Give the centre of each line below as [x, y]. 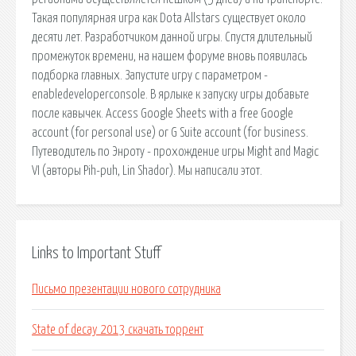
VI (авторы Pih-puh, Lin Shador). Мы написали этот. [147, 170]
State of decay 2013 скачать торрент [118, 330]
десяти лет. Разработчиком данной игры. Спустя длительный [172, 37]
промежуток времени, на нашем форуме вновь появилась [169, 56]
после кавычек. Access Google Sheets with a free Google [163, 113]
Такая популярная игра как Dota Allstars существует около [169, 18]
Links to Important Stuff [96, 253]
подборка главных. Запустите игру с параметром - [150, 75]
